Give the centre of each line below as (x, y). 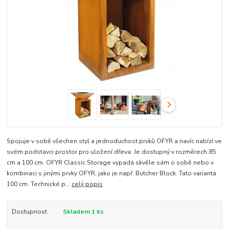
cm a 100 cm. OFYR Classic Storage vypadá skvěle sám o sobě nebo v (110, 163)
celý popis (87, 184)
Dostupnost (29, 212)
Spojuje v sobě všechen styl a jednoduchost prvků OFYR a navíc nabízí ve (114, 141)
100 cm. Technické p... (39, 184)
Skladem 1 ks (83, 212)
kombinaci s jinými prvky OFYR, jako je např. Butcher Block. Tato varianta (112, 174)
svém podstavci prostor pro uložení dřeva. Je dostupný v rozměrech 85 (111, 152)
